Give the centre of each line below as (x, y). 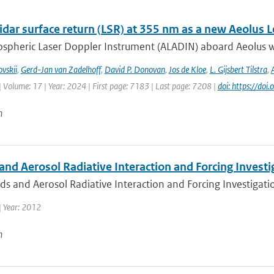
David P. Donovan (135, 69)
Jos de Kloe (187, 69)
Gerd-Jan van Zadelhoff (61, 69)
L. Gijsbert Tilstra (238, 69)
